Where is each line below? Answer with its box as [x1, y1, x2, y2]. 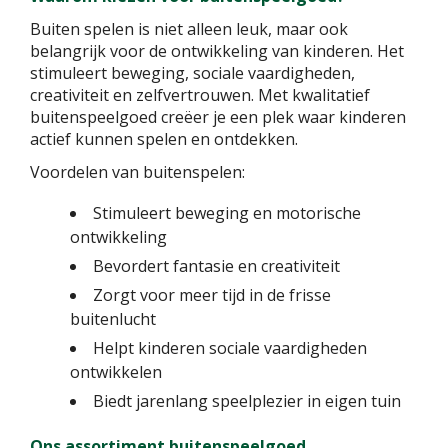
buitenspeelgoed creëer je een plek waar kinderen [30, 106, 406, 128]
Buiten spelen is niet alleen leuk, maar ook [30, 18, 348, 40]
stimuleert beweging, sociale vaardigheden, [30, 62, 355, 84]
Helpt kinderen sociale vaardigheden [93, 336, 367, 359]
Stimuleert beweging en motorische [93, 201, 361, 224]
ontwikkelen [70, 360, 162, 383]
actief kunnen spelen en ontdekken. [30, 128, 298, 150]
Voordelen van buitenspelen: [30, 161, 245, 183]
